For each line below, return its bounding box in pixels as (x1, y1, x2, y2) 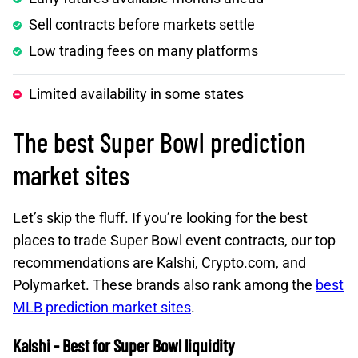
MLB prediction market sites (13, 299, 191, 316)
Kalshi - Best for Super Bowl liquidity (13, 335, 235, 356)
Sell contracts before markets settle (29, 16, 255, 33)
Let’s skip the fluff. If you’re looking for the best (13, 209, 308, 226)
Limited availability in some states (29, 86, 244, 102)
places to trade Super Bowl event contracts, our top (13, 232, 336, 249)
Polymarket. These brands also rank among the (13, 276, 316, 293)
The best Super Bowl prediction (13, 125, 306, 158)
